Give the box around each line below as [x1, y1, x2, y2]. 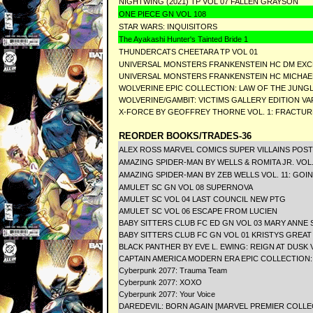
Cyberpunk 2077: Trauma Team [119, 266, 227, 275]
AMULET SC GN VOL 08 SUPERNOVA [119, 183, 255, 191]
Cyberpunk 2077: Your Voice [119, 290, 215, 298]
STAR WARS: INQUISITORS [119, 22, 217, 31]
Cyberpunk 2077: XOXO [119, 278, 202, 286]
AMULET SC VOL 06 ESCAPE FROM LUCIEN [119, 207, 277, 215]
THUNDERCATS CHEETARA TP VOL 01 [119, 48, 260, 56]
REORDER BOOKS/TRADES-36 [119, 131, 252, 141]
